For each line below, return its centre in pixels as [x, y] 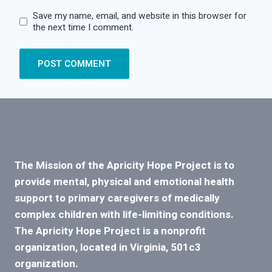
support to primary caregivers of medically [117, 199]
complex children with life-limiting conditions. [127, 215]
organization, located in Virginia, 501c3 [108, 248]
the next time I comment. [83, 27]
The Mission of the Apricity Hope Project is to [124, 166]
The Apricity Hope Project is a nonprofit [110, 231]
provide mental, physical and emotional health [124, 182]
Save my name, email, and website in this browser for [140, 15]
